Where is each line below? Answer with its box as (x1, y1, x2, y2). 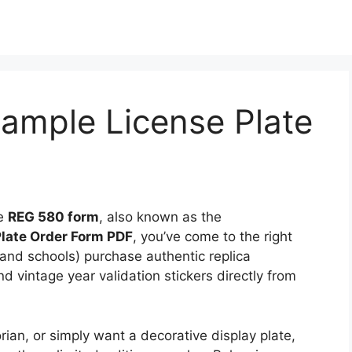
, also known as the (99, 209, 222, 225)
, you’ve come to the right (133, 229, 292, 244)
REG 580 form (8, 209, 99, 225)
